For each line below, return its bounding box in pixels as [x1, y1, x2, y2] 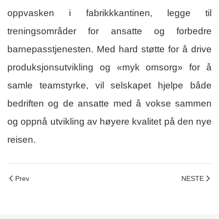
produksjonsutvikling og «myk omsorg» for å [7, 62, 212, 73]
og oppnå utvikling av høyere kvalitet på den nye [7, 116, 212, 127]
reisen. [7, 134, 36, 145]
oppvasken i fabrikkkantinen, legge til [7, 8, 212, 19]
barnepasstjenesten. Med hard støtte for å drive [7, 44, 212, 55]
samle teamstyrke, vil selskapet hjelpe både [7, 80, 212, 91]
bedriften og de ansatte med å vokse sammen [7, 98, 212, 109]
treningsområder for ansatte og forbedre [7, 26, 212, 37]
